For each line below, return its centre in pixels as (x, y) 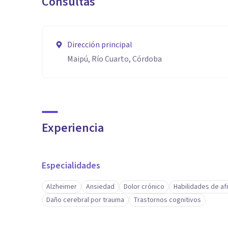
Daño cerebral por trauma (85, 200)
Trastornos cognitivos (167, 200)
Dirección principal (100, 45)
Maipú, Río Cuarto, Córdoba (115, 59)
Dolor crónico (144, 187)
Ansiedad (100, 187)
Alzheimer (62, 187)
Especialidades (71, 166)
